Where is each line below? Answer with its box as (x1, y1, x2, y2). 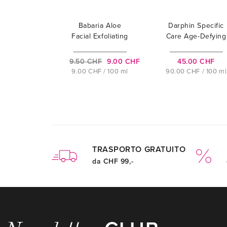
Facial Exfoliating (71, 32, 129, 41)
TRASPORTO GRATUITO (92, 144, 186, 155)
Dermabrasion (172, 43, 220, 52)
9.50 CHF (69, 57, 102, 66)
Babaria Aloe (78, 21, 122, 30)
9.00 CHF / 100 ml (71, 67, 128, 76)
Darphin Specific (168, 21, 224, 30)
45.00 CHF (177, 57, 215, 66)
